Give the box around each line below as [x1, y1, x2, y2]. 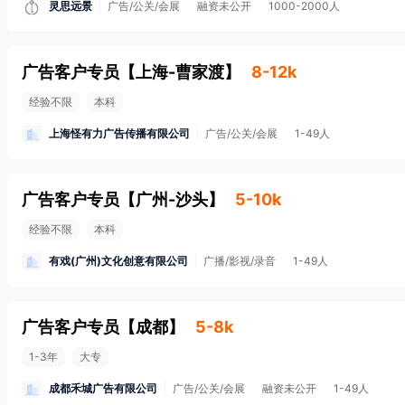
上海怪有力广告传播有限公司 [49, 126, 190, 140]
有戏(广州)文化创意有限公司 [49, 253, 188, 268]
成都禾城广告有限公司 [49, 381, 157, 395]
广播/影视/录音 [203, 254, 276, 268]
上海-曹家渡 [136, 62, 224, 81]
